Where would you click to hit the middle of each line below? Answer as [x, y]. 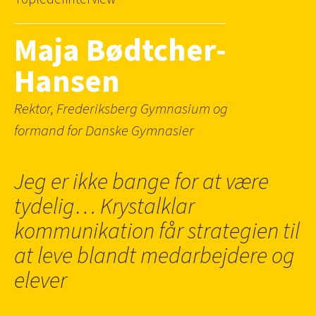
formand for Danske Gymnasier [104, 131]
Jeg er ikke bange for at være [141, 182]
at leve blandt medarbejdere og [154, 256]
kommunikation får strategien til [157, 232]
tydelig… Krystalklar [104, 207]
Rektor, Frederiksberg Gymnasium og [121, 109]
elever [41, 281]
